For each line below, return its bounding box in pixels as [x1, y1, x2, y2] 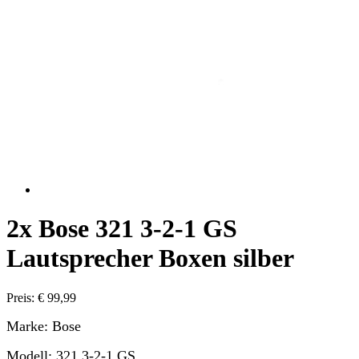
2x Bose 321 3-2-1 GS [6, 214, 237, 244]
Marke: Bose [6, 317, 81, 334]
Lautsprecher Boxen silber [6, 244, 294, 273]
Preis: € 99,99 [6, 290, 76, 305]
